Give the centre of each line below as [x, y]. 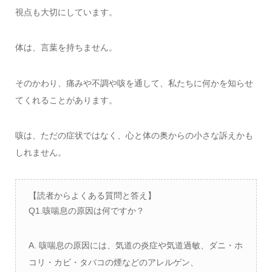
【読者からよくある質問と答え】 [92, 195]
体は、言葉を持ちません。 [66, 48]
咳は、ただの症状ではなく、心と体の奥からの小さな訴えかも [134, 135]
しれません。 [40, 152]
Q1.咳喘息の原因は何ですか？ [86, 210]
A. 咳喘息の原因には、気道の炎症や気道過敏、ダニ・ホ [135, 246]
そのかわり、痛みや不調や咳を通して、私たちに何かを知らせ [134, 83]
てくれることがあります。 [66, 100]
